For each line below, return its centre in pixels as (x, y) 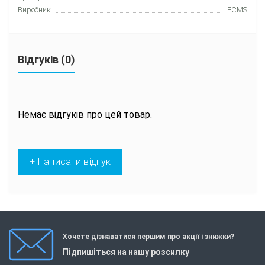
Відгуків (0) (46, 59)
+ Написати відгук (70, 161)
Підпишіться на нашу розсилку (126, 252)
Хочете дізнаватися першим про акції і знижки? (148, 237)
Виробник (34, 9)
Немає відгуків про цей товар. (85, 114)
